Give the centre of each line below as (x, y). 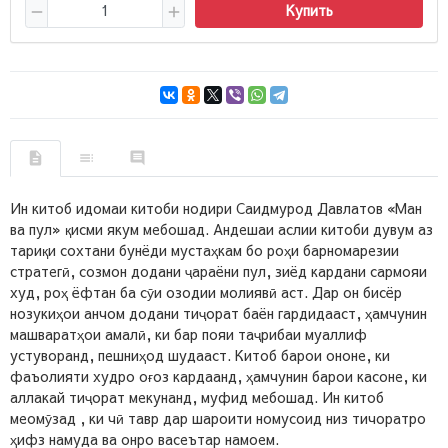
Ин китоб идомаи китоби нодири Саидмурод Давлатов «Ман (216, 207)
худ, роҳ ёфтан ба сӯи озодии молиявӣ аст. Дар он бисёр (206, 291)
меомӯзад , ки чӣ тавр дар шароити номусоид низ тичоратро (218, 417)
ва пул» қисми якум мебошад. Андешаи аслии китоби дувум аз (221, 228)
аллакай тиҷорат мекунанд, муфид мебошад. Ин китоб (197, 396)
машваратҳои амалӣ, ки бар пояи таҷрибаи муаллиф (188, 333)
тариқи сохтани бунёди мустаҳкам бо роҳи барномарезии (204, 249)
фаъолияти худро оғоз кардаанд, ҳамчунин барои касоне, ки (218, 375)
